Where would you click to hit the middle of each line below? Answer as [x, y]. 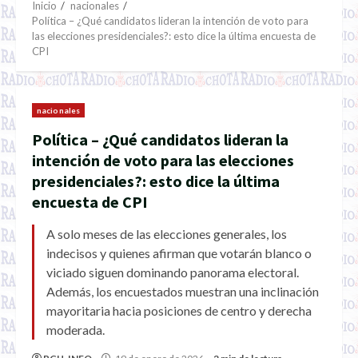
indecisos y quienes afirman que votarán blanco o [179, 253]
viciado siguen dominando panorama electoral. [173, 272]
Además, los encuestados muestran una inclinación [183, 291]
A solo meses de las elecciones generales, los [167, 234]
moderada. [76, 330]
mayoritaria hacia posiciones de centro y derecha [179, 310]
